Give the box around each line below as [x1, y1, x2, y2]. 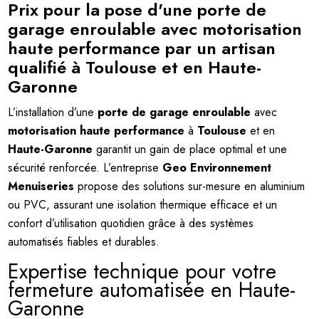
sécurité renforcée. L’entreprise [8, 159, 163, 176]
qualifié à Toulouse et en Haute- [8, 54, 262, 80]
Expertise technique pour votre [8, 256, 277, 286]
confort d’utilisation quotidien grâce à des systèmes [8, 214, 254, 231]
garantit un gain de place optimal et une [93, 140, 288, 157]
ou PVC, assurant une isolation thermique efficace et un [8, 196, 278, 213]
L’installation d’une [8, 103, 98, 120]
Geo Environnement [162, 159, 272, 176]
